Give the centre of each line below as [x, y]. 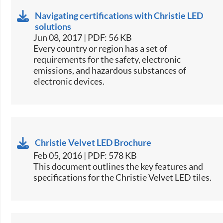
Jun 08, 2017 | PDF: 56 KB [83, 37]
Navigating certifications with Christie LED [119, 15]
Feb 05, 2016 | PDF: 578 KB [85, 155]
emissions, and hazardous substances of [110, 70]
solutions [53, 26]
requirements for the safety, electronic [107, 59]
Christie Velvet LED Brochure [93, 142]
